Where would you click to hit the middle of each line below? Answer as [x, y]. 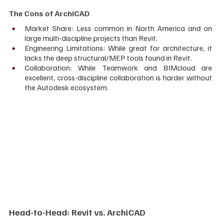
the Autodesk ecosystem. [67, 88]
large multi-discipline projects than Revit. [91, 38]
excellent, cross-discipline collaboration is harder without [118, 78]
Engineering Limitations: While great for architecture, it [118, 48]
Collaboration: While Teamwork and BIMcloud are [118, 68]
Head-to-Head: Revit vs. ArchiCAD [77, 212]
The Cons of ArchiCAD [49, 14]
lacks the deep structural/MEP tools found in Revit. [108, 58]
